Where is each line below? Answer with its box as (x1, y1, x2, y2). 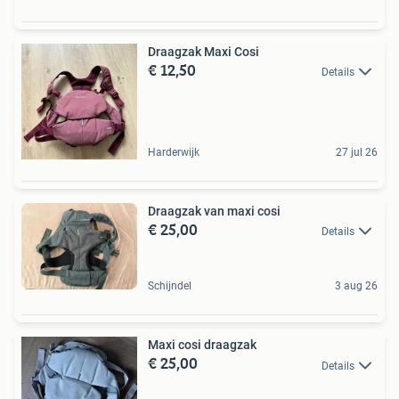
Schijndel (148, 280, 191, 293)
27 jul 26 (336, 146, 378, 159)
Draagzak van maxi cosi (148, 204, 281, 218)
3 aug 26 (335, 280, 378, 293)
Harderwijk (148, 146, 199, 159)
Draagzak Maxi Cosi (148, 45, 259, 59)
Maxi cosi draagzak (148, 338, 256, 353)
